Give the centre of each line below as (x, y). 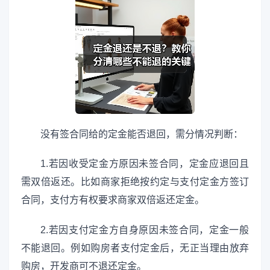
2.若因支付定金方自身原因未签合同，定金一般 (145, 230)
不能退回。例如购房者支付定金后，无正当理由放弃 (135, 248)
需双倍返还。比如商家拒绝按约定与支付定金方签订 (135, 182)
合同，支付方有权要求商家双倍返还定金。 (113, 200)
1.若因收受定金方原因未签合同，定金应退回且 (145, 164)
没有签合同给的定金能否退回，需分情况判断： (142, 134)
